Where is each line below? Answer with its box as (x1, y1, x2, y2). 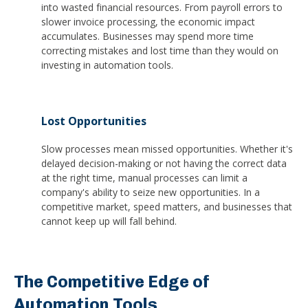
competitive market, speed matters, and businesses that (41, 200, 292, 214)
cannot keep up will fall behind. (41, 214, 177, 228)
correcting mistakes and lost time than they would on (41, 43, 278, 57)
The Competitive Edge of (14, 271, 210, 291)
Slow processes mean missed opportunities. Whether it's (41, 142, 293, 156)
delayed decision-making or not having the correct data (41, 157, 287, 170)
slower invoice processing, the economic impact (41, 14, 255, 28)
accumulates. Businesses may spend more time (41, 29, 254, 43)
